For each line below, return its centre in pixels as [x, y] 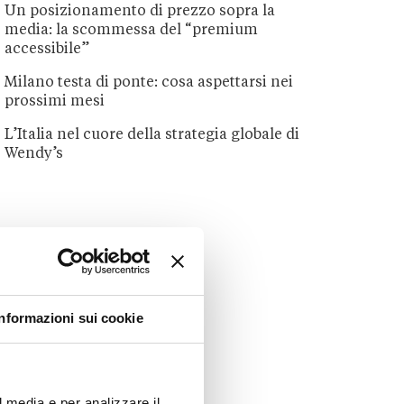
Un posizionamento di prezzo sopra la [140, 12]
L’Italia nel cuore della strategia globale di [152, 136]
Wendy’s [34, 155]
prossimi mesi [55, 102]
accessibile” [47, 50]
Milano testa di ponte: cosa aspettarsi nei [149, 83]
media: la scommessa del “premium [132, 31]
